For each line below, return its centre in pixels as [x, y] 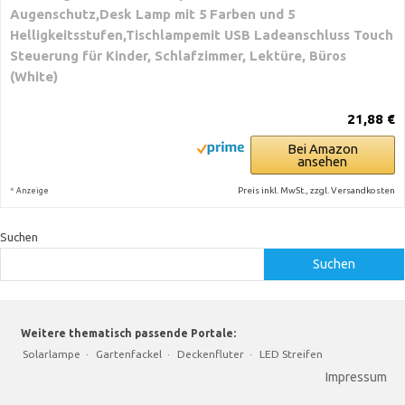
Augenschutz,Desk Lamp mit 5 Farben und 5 [152, 14]
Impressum [356, 377]
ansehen [323, 161]
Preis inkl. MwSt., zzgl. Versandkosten [316, 190]
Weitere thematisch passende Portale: [127, 333]
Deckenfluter [211, 354]
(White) [34, 76]
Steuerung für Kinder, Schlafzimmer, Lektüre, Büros [178, 56]
